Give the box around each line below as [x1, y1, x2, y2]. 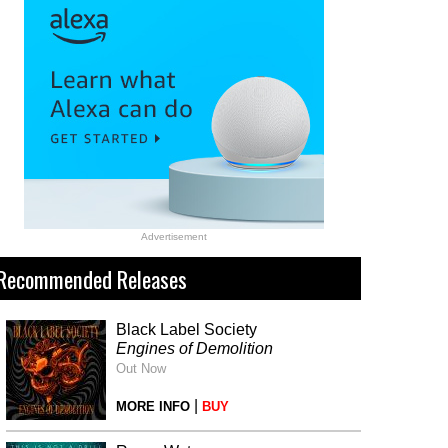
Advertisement [140, 230, 207, 242]
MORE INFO [116, 398, 190, 414]
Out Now [116, 360, 166, 376]
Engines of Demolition [116, 339, 273, 357]
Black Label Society [116, 320, 257, 338]
